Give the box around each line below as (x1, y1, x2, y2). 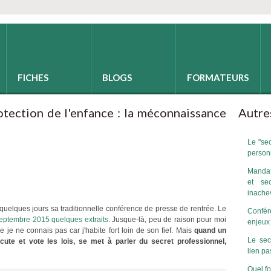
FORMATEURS (187, 72, 249, 83)
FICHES (18, 72, 48, 83)
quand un (194, 226, 227, 235)
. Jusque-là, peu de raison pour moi (108, 215, 227, 224)
